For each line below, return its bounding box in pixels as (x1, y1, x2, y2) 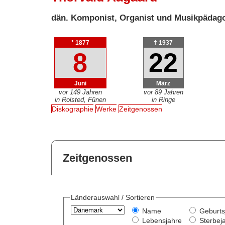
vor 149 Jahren (58, 88, 102, 96)
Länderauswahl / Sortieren (70, 193, 155, 202)
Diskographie (52, 105, 94, 114)
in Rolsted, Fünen (54, 95, 106, 103)
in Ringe (151, 95, 175, 103)
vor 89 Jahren (143, 88, 183, 96)
